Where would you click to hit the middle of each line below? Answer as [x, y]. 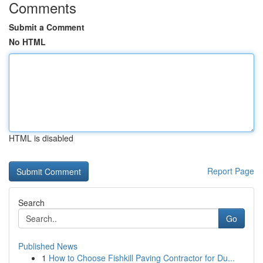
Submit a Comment [47, 27]
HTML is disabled [41, 138]
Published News [48, 246]
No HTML [27, 42]
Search [31, 203]
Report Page [231, 171]
